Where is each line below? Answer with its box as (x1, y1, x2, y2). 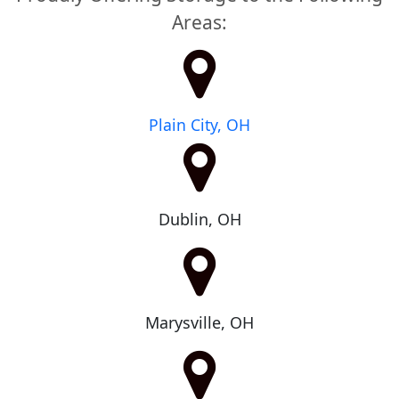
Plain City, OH (149, 114, 250, 136)
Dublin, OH (158, 208, 241, 230)
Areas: (172, 9, 227, 35)
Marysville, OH (145, 312, 254, 334)
